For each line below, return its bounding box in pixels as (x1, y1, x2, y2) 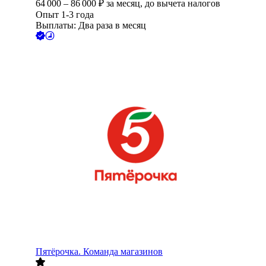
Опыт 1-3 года (36, 9, 94, 20)
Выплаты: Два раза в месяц (36, 20, 146, 31)
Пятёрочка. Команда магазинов (36, 246, 163, 257)
